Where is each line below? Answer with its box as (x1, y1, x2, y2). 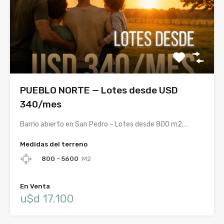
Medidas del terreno (20, 140, 87, 148)
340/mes (20, 98, 61, 110)
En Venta (20, 182, 50, 190)
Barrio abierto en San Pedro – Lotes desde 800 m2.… (20, 120, 188, 129)
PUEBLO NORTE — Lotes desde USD (20, 84, 178, 96)
